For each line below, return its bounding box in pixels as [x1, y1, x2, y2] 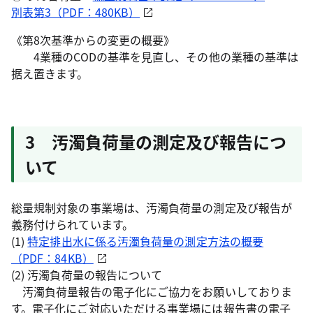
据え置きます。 [11, 65, 89, 82]
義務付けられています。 [11, 216, 133, 233]
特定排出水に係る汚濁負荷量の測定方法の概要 [27, 233, 264, 249]
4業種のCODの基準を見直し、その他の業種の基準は [11, 48, 299, 65]
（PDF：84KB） [11, 249, 94, 266]
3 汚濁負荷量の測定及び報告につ [25, 129, 286, 154]
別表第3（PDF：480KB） [11, 3, 140, 20]
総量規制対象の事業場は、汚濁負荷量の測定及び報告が [11, 199, 292, 216]
